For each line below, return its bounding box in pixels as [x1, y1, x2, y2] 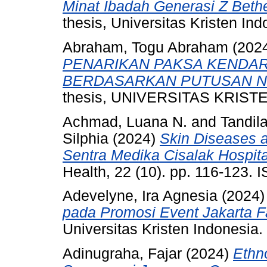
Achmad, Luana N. [63, 113, 187, 130]
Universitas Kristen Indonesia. [63, 221, 263, 238]
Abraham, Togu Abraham [63, 39, 228, 55]
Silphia [63, 130, 108, 147]
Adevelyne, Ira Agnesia [63, 188, 218, 204]
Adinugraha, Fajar [63, 246, 182, 262]
